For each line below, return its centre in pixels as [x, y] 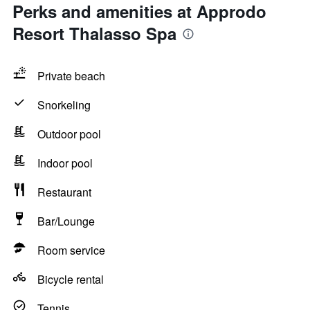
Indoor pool [65, 163]
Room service [71, 250]
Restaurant [64, 192]
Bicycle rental [71, 279]
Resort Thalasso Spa [94, 33]
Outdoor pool [69, 134]
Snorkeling [64, 105]
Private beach [71, 76]
